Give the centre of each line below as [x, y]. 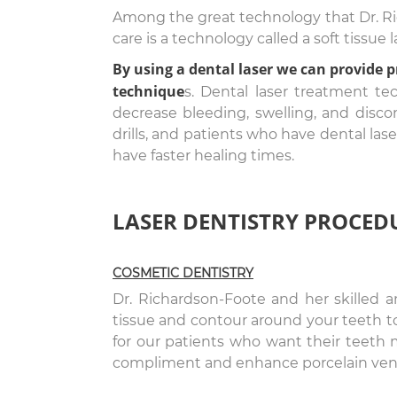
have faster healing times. [203, 156]
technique [148, 91]
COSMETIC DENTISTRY [183, 273]
